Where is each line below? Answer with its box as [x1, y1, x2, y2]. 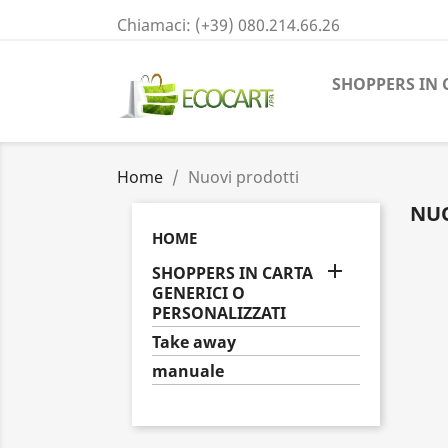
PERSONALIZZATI [152, 302, 286, 324]
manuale [152, 360, 224, 382]
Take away [152, 331, 236, 353]
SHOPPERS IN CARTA [152, 262, 313, 284]
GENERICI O [152, 282, 245, 304]
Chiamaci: [117, 14, 195, 36]
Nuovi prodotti [188, 166, 299, 188]
